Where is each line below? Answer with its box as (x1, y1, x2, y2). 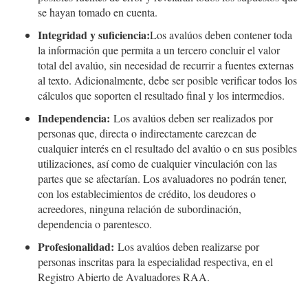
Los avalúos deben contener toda (150, 27, 292, 43)
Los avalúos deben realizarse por (114, 239, 259, 254)
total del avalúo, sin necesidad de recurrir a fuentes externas (38, 58, 294, 73)
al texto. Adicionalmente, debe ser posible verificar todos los (38, 73, 297, 88)
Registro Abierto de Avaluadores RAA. (38, 269, 210, 285)
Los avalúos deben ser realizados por (110, 111, 273, 126)
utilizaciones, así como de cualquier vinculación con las (38, 156, 277, 171)
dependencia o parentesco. (38, 217, 152, 232)
